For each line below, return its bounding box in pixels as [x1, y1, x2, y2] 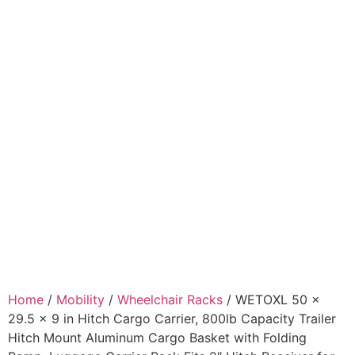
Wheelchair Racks [117, 292, 223, 307]
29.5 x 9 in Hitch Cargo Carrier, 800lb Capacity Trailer [8, 311, 336, 326]
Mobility [56, 292, 105, 307]
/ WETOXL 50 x [223, 292, 320, 307]
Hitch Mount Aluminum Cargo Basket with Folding [8, 330, 307, 345]
